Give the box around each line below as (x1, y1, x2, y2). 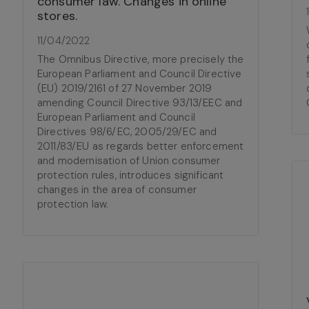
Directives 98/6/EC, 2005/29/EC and (37, 125, 217, 139)
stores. (37, 8, 78, 24)
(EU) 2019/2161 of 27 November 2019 (37, 81, 212, 95)
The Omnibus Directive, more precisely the (37, 52, 244, 66)
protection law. (37, 197, 109, 211)
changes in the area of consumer (37, 183, 197, 197)
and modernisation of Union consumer (37, 154, 221, 168)
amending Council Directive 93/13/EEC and (37, 96, 243, 110)
